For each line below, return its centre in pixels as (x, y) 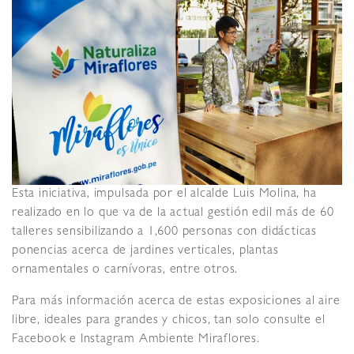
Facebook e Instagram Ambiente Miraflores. (138, 339)
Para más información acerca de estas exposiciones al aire (176, 301)
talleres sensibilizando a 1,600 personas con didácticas (164, 232)
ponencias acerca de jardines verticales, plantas (145, 251)
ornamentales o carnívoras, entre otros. (127, 270)
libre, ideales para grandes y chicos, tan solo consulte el (169, 320)
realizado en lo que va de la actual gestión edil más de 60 (173, 213)
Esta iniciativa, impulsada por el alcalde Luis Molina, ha (164, 194)
